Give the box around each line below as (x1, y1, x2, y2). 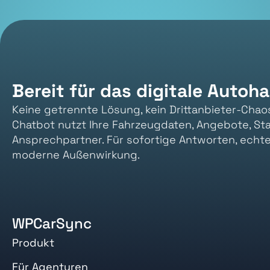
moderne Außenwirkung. (12, 148, 140, 162)
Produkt (12, 236, 54, 250)
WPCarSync (12, 214, 92, 233)
